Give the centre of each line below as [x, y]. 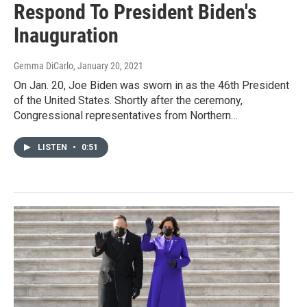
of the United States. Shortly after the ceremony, [128, 100]
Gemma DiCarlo [44, 65]
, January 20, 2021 [108, 65]
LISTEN [53, 147]
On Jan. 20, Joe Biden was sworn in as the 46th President [151, 85]
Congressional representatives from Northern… [126, 115]
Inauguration [66, 35]
